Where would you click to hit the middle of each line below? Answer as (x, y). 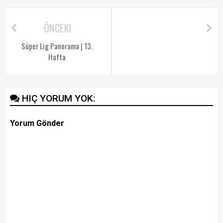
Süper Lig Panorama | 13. (57, 46)
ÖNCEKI (58, 28)
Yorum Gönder (37, 123)
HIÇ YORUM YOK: (58, 98)
